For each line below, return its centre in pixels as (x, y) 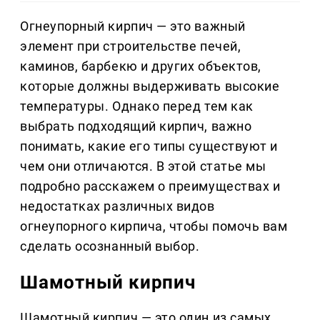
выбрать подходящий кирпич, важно (136, 126)
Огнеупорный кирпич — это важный (133, 26)
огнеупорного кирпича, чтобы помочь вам (154, 226)
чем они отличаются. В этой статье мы (143, 166)
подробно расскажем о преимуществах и (150, 186)
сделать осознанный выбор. (110, 246)
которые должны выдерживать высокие (150, 86)
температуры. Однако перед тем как (137, 106)
